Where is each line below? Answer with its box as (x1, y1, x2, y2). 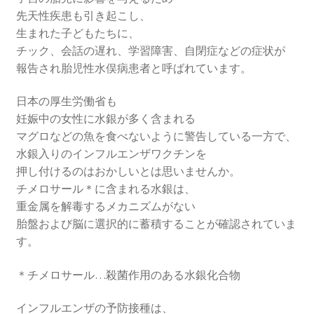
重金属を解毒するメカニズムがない (15, 199, 196, 214)
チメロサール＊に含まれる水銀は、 (15, 182, 196, 196)
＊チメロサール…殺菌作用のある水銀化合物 (15, 267, 240, 282)
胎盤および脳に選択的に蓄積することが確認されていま (15, 217, 296, 231)
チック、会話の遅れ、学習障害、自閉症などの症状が (15, 43, 285, 57)
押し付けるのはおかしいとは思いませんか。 (15, 164, 240, 179)
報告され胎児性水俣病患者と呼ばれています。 (15, 60, 252, 75)
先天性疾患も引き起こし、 (15, 8, 151, 22)
